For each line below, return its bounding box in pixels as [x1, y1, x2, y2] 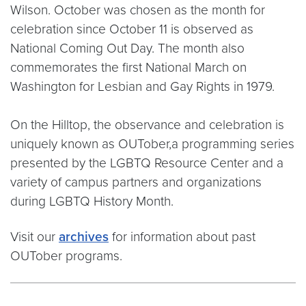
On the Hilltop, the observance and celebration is [10, 117, 284, 133]
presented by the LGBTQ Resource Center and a [10, 155, 283, 171]
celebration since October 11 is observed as [10, 21, 253, 38]
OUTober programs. [10, 248, 126, 264]
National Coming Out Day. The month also [10, 40, 245, 57]
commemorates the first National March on [10, 59, 247, 76]
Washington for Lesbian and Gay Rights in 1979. [10, 79, 275, 95]
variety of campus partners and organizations [10, 174, 262, 191]
